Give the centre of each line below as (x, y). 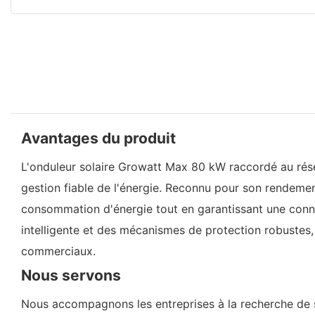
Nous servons (71, 275)
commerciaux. (58, 251)
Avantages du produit (98, 138)
